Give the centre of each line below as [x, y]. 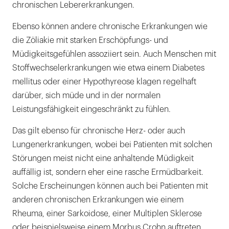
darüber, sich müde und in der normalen [86, 96]
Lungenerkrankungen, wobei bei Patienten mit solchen [112, 145]
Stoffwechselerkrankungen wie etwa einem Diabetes [108, 68]
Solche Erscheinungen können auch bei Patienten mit [110, 186]
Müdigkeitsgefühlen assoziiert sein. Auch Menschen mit [114, 54]
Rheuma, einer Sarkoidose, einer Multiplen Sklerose [107, 214]
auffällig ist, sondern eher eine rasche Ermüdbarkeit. [108, 173]
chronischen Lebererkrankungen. [73, 5]
